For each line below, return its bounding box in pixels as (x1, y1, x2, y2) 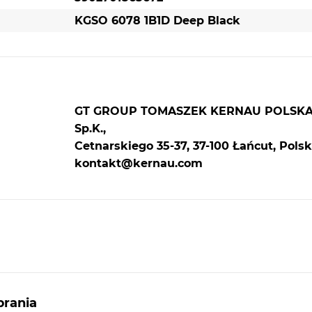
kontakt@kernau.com (74, 157, 203, 171)
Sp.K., (74, 122, 106, 136)
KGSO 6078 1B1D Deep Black (74, 14, 240, 28)
